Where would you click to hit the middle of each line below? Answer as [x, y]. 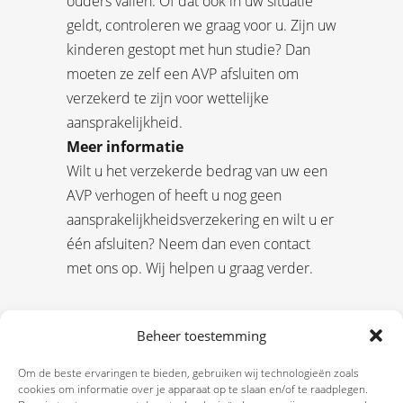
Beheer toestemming [201, 336]
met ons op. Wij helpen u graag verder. [190, 269]
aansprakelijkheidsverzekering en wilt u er [200, 220]
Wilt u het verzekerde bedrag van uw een [197, 171]
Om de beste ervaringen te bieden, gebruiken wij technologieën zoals [188, 373]
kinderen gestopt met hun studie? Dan [188, 50]
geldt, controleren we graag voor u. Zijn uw [201, 26]
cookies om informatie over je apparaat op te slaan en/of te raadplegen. [193, 389]
